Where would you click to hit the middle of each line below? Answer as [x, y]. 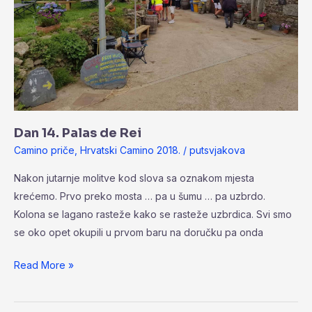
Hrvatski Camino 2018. [130, 150]
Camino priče [44, 150]
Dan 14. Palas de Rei [78, 133]
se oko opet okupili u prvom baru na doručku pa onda [139, 232]
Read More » [44, 265]
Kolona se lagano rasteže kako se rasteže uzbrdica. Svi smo [153, 214]
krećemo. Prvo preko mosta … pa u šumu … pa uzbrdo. [140, 196]
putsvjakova [217, 150]
